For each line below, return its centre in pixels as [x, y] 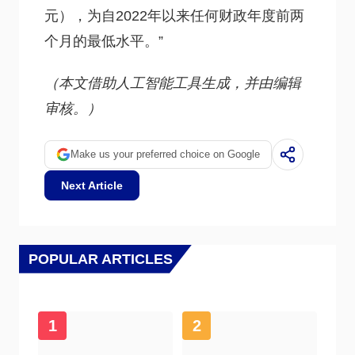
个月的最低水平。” [104, 41]
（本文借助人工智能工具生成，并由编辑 [173, 84]
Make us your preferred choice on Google [165, 155]
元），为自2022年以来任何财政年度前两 [174, 15]
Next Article [92, 185]
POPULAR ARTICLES [101, 259]
